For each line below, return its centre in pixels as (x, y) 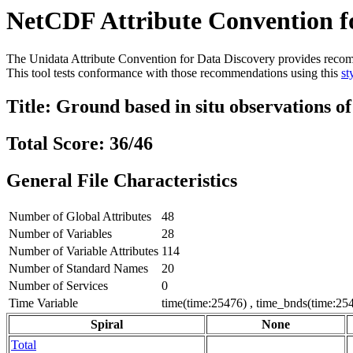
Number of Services (58, 286)
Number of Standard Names (78, 269)
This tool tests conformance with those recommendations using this (174, 73)
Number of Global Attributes (80, 217)
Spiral (107, 325)
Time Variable (43, 303)
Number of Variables (60, 234)
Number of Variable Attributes (84, 251)
